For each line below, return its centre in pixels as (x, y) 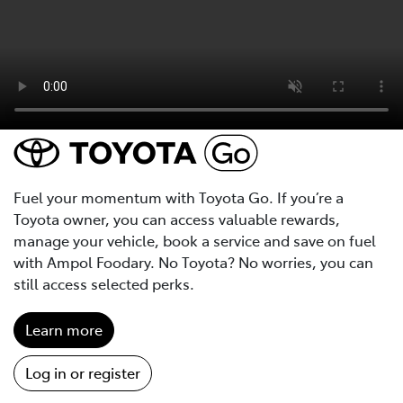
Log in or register (83, 372)
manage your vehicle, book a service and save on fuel (195, 240)
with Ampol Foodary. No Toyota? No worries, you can (193, 261)
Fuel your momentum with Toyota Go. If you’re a (179, 197)
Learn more (64, 329)
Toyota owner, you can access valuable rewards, (177, 218)
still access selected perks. (104, 283)
